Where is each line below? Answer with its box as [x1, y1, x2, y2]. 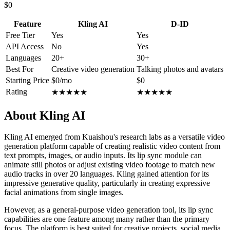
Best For [6, 64, 33, 73]
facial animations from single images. [4, 188, 124, 197]
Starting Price [6, 75, 49, 85]
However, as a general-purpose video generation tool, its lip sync [4, 205, 213, 215]
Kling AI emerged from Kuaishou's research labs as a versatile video [4, 132, 225, 142]
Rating [6, 87, 27, 96]
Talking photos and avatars [137, 64, 223, 73]
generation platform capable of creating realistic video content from [4, 142, 220, 151]
